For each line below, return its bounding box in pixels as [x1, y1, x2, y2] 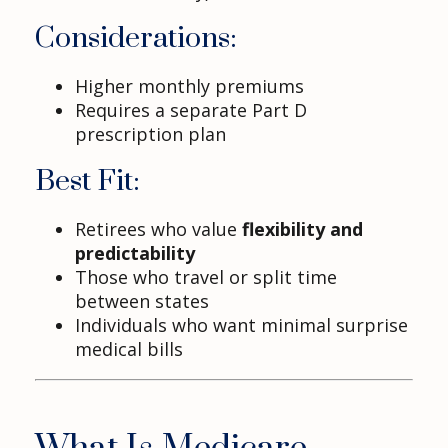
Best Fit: [35, 163, 140, 201]
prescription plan [75, 122, 226, 147]
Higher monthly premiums [75, 74, 304, 99]
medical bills [75, 337, 183, 362]
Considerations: [35, 20, 237, 58]
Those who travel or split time [75, 265, 337, 290]
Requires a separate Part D [75, 98, 307, 123]
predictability [75, 241, 195, 266]
